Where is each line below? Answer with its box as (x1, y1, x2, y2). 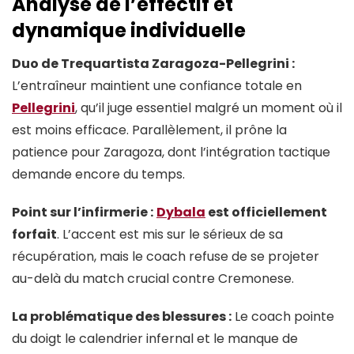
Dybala (156, 202, 205, 221)
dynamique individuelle (12, 17, 246, 43)
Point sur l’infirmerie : (12, 202, 153, 221)
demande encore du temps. (12, 164, 185, 183)
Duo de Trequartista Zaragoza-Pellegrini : (12, 54, 295, 73)
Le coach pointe (232, 307, 334, 326)
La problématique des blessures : (12, 307, 232, 326)
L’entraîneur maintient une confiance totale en (12, 76, 302, 95)
